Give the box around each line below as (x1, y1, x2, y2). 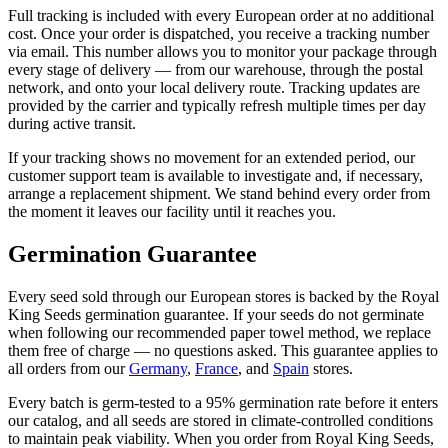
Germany (129, 359, 187, 377)
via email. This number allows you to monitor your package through (8, 42, 437, 60)
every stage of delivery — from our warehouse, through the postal (8, 60, 423, 78)
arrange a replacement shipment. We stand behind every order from (8, 184, 430, 202)
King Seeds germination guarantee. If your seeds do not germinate (8, 305, 424, 323)
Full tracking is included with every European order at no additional (8, 6, 434, 24)
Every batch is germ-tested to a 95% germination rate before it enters (8, 393, 438, 411)
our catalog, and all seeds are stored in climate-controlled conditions (8, 411, 433, 429)
